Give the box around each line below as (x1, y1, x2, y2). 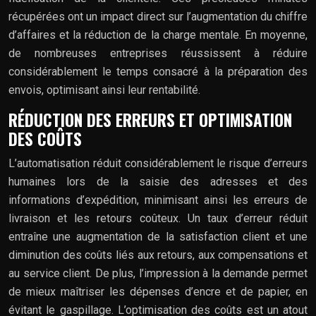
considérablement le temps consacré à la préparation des (8, 64, 308, 78)
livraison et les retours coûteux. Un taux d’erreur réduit (8, 211, 308, 225)
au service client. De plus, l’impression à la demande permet (8, 266, 308, 280)
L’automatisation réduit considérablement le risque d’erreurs (8, 156, 308, 170)
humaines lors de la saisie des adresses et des (8, 174, 308, 188)
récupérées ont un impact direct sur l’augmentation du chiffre (8, 9, 308, 23)
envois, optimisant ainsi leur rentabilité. (8, 83, 200, 97)
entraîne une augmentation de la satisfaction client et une (8, 229, 308, 243)
